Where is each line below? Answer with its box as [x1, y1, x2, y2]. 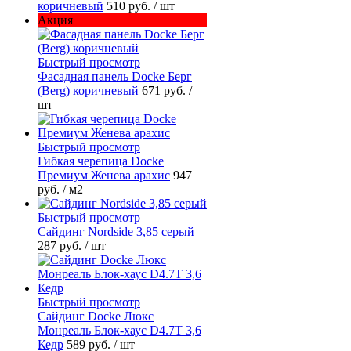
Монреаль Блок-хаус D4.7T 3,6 [38, 323, 201, 337]
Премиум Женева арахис [38, 168, 170, 182]
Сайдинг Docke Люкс [38, 309, 154, 323]
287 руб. [38, 238, 85, 252]
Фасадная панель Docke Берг [38, 69, 192, 83]
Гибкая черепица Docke [38, 154, 164, 168]
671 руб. [142, 83, 189, 97]
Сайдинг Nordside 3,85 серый [38, 224, 194, 238]
